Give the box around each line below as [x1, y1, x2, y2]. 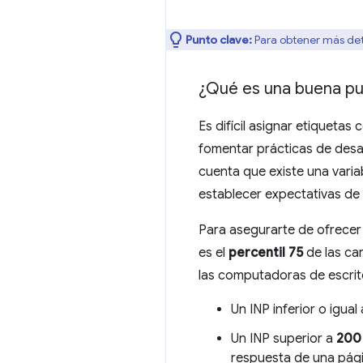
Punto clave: [186, 32, 252, 47]
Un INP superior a [231, 330, 336, 347]
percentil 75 [228, 244, 303, 261]
